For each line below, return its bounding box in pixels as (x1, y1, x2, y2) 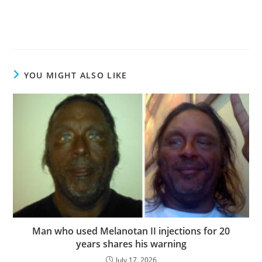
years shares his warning (75, 237, 187, 251)
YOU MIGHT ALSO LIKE (23, 69, 127, 81)
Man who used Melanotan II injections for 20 (32, 225, 230, 238)
